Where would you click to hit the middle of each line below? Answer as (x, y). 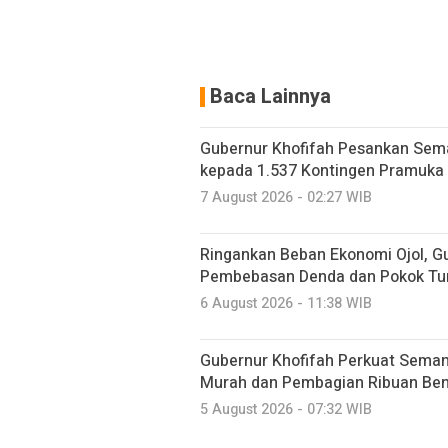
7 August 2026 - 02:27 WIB (286, 197)
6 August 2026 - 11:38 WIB (286, 303)
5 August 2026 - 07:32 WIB (286, 409)
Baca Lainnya (270, 96)
